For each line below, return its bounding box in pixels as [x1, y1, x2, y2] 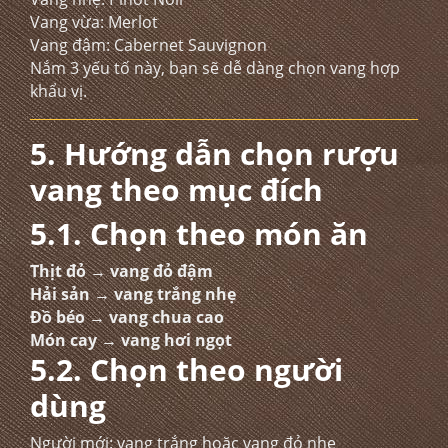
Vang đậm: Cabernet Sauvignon [30, 34, 267, 56]
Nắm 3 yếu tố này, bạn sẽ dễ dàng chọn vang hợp [30, 57, 400, 79]
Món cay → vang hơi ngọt [30, 329, 232, 351]
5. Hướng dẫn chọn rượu [30, 133, 399, 174]
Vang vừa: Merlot [30, 11, 158, 33]
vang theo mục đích [30, 169, 323, 210]
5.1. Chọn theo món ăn [30, 213, 368, 254]
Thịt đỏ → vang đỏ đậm [30, 260, 213, 282]
